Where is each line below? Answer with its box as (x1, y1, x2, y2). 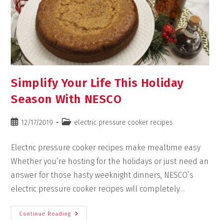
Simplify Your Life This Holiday (11, 76, 184, 90)
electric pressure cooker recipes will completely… (11, 184, 185, 193)
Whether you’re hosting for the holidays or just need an (11, 156, 209, 166)
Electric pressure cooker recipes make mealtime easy (11, 142, 201, 152)
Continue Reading (19, 210, 71, 217)
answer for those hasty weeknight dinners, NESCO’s (11, 170, 194, 180)
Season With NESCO (11, 92, 122, 106)
